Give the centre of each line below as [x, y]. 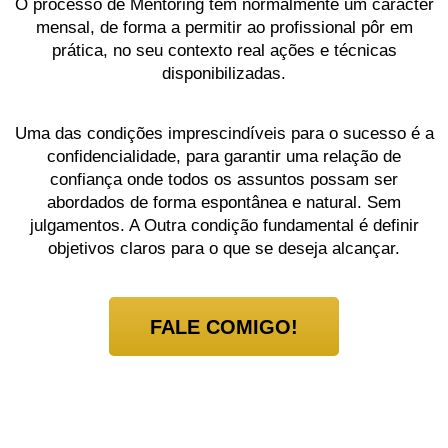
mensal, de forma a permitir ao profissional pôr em [224, 27]
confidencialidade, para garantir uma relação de [224, 156]
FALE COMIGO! [224, 327]
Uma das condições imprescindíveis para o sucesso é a [224, 133]
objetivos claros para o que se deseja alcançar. [224, 248]
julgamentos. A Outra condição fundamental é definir [224, 225]
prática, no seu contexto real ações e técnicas [224, 50]
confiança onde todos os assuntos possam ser [224, 179]
